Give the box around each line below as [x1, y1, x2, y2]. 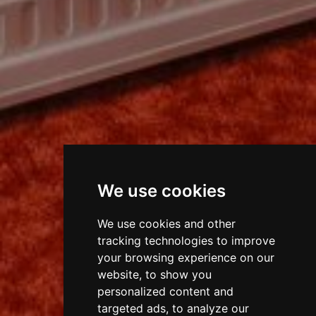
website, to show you [97, 267, 212, 281]
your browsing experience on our [97, 250, 274, 265]
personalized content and [97, 284, 233, 298]
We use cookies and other [97, 217, 236, 231]
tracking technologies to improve [97, 233, 275, 248]
